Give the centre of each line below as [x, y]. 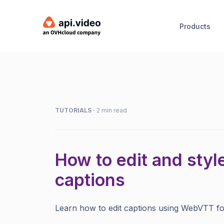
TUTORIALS [73, 110]
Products [195, 26]
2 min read [112, 110]
